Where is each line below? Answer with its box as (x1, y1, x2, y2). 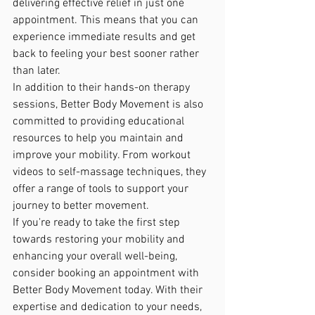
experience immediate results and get (13, 30, 198, 44)
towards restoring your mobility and (13, 232, 188, 247)
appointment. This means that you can (13, 13, 201, 27)
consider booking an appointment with (13, 266, 202, 281)
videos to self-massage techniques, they (13, 165, 209, 179)
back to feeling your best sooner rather (13, 46, 202, 61)
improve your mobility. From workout (13, 148, 193, 162)
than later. (13, 63, 60, 78)
